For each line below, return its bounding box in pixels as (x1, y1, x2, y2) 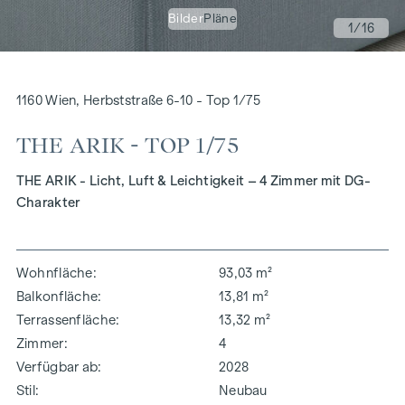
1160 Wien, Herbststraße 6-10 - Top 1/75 (15, 92, 260, 108)
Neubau (219, 382, 268, 398)
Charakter (15, 194, 80, 210)
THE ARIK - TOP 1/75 (15, 132, 240, 159)
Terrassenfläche (15, 312, 117, 327)
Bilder (167, 11, 204, 25)
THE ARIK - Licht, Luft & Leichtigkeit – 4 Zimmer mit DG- (15, 173, 372, 188)
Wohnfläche (15, 265, 93, 280)
